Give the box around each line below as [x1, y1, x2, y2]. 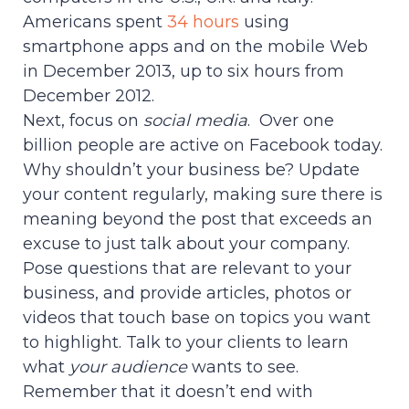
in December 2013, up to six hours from [23, 61, 344, 82]
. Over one [247, 110, 334, 131]
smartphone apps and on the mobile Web [23, 37, 368, 58]
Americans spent [23, 12, 167, 33]
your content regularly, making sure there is [23, 184, 383, 205]
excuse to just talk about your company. [23, 234, 350, 255]
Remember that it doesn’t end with [23, 382, 313, 403]
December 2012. [23, 86, 154, 107]
